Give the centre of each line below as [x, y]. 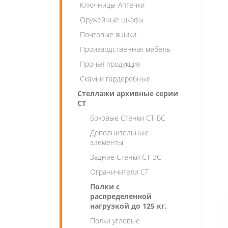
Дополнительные [119, 133]
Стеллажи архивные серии [128, 93]
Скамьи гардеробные [115, 79]
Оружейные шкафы [112, 20]
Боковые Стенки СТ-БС [128, 118]
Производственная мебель [125, 49]
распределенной [121, 196]
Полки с [105, 187]
